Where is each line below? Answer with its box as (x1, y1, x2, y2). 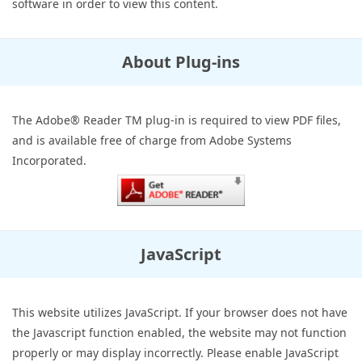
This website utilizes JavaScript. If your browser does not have (12, 305, 347, 320)
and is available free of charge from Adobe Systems (12, 133, 292, 148)
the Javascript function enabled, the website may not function (12, 325, 347, 340)
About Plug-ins (122, 51, 240, 73)
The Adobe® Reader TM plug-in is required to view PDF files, (12, 112, 341, 128)
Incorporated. (12, 153, 86, 168)
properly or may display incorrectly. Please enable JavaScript (12, 345, 339, 360)
